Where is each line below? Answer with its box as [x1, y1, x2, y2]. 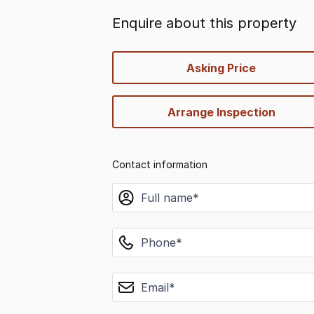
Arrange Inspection [167, 104, 275, 119]
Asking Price [186, 60, 257, 75]
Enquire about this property [112, 15, 296, 32]
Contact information [112, 158, 207, 170]
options [111, 69, 153, 83]
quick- [111, 52, 146, 66]
